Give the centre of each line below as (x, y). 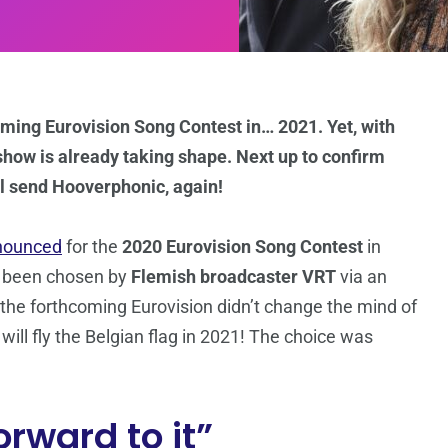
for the (92, 247)
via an (363, 277)
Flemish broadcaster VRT (235, 277)
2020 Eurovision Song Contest (242, 247)
